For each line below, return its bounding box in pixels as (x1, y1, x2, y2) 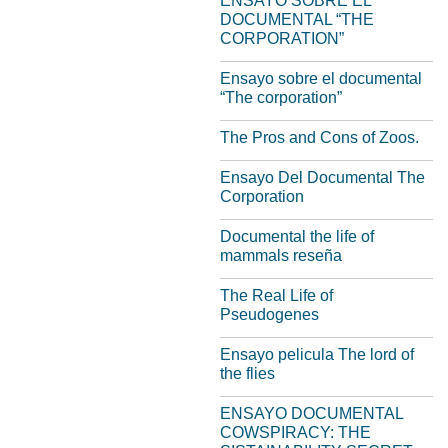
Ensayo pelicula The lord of (220, 346, 414, 363)
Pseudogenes (220, 306, 319, 323)
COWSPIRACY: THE (220, 424, 371, 441)
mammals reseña (220, 247, 342, 264)
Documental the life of (220, 228, 374, 245)
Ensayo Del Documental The (220, 169, 425, 186)
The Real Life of (220, 287, 333, 304)
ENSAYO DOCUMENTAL (220, 405, 403, 422)
